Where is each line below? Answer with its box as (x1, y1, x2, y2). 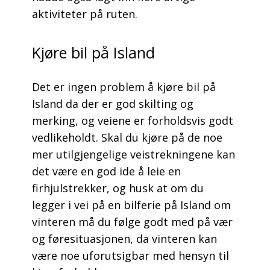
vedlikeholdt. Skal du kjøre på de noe (31, 130, 222, 145)
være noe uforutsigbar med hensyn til (31, 248, 229, 263)
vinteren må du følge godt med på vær (31, 215, 233, 230)
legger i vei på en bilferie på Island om (31, 198, 231, 213)
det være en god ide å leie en (31, 164, 181, 179)
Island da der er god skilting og (31, 96, 193, 111)
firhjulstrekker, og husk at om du (31, 181, 204, 196)
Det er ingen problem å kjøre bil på (31, 80, 216, 95)
